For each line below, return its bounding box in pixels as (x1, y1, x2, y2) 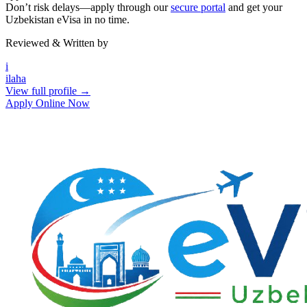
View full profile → (5, 84, 90, 97)
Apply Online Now (5, 97, 90, 109)
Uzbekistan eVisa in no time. (5, 13, 130, 25)
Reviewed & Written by (5, 36, 108, 49)
